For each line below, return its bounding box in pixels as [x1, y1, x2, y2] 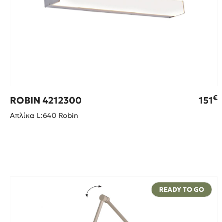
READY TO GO [159, 185, 204, 194]
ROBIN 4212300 [10, 95, 82, 107]
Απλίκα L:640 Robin [10, 111, 78, 120]
